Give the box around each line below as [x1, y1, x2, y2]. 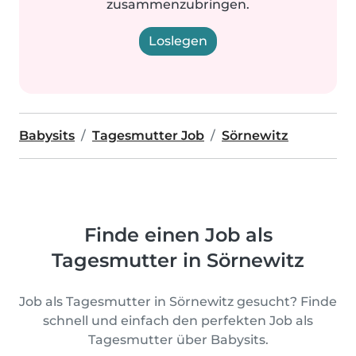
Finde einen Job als [83, 223, 273, 246]
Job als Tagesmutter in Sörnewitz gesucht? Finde [19, 294, 337, 309]
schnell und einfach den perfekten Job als [43, 313, 313, 328]
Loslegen [149, 33, 207, 48]
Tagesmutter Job [92, 128, 204, 143]
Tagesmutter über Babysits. [87, 332, 269, 347]
